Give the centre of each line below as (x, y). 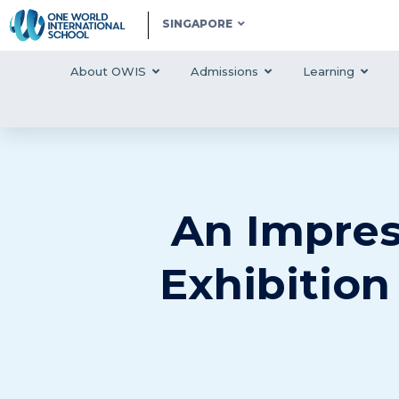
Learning (328, 71)
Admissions (224, 71)
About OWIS (108, 71)
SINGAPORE (197, 23)
